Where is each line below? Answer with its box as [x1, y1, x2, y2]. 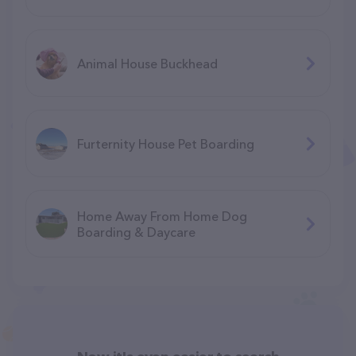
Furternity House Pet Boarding [77, 135, 254, 152]
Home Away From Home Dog [77, 207, 247, 224]
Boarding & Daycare [77, 223, 195, 240]
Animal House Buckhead [77, 55, 218, 72]
